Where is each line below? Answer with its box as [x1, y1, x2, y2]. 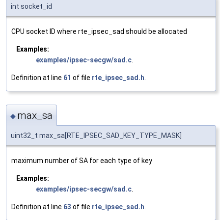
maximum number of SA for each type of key [11, 157, 152, 165]
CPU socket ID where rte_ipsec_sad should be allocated [11, 27, 187, 35]
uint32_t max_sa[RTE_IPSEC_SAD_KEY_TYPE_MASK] [11, 132, 182, 140]
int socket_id [11, 2, 52, 10]
